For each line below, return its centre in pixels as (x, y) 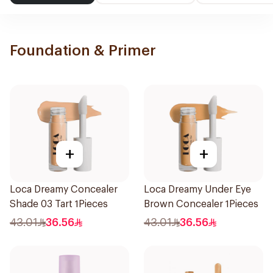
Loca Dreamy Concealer (64, 190)
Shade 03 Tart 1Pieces (59, 204)
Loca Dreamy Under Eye (197, 190)
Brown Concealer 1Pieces (201, 204)
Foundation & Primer (83, 51)
